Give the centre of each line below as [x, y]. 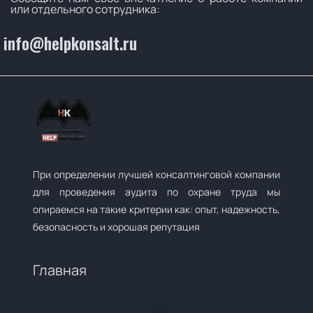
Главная [60, 270]
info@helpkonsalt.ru [70, 43]
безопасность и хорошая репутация [117, 227]
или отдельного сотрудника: [85, 9]
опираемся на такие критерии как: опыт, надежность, [156, 209]
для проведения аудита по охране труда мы [156, 192]
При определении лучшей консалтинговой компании [156, 174]
